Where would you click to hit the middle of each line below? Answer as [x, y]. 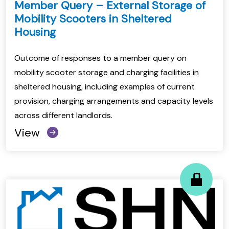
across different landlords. [63, 116]
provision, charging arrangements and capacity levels [114, 101]
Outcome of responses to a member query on [100, 58]
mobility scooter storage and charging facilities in [107, 73]
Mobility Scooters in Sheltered [93, 19]
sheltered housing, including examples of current [105, 87]
